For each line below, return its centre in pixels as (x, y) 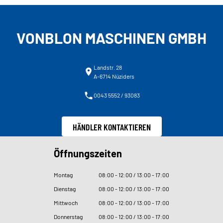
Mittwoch (66, 203)
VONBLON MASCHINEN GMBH (111, 38)
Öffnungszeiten (88, 154)
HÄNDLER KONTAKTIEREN (111, 127)
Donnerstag (68, 217)
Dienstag (65, 189)
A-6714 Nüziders (114, 76)
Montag (63, 175)
